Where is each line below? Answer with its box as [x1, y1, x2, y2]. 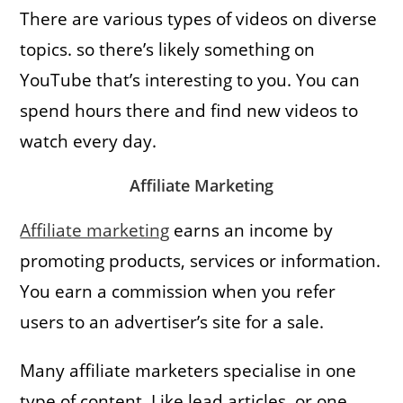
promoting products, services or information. [20, 248, 381, 273]
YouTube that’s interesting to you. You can [20, 67, 361, 92]
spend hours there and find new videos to [20, 98, 359, 122]
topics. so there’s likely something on [20, 37, 316, 61]
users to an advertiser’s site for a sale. [20, 309, 325, 334]
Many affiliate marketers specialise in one [20, 358, 357, 382]
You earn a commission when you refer [20, 279, 336, 303]
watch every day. [20, 129, 157, 153]
